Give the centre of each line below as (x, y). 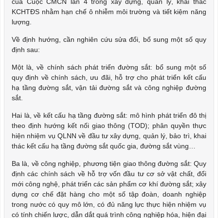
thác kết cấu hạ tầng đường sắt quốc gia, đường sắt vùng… (104, 146)
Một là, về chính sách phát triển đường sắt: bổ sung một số (109, 67)
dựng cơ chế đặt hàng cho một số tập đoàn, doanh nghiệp (109, 194)
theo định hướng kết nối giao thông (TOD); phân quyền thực (109, 126)
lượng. (22, 22)
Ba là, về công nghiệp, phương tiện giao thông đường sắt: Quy (109, 163)
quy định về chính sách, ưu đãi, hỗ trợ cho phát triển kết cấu (109, 77)
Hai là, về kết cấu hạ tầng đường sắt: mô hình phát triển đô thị (109, 115)
